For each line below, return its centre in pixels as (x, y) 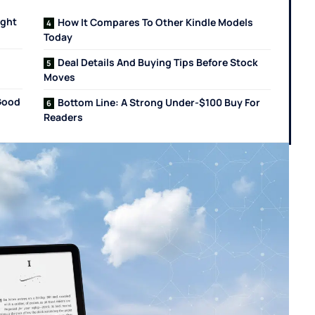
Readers (64, 117)
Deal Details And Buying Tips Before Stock (158, 62)
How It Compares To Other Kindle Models (156, 22)
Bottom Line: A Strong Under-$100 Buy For (159, 102)
